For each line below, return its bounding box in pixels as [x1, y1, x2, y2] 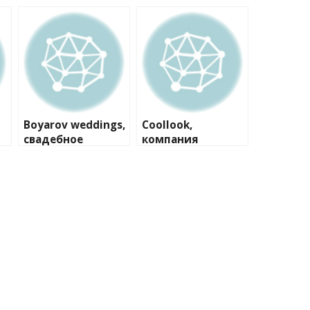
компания [142, 132, 199, 147]
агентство [24, 147, 81, 161]
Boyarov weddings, [24, 118, 125, 132]
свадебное [24, 132, 83, 147]
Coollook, [142, 118, 192, 132]
